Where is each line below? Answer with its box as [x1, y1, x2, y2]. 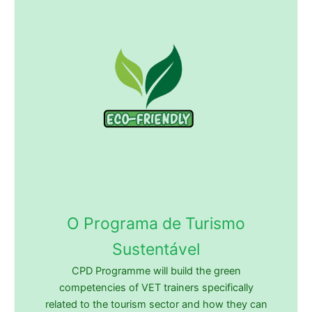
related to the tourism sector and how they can [45, 297, 267, 311]
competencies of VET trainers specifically [58, 281, 253, 294]
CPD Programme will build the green [71, 264, 241, 277]
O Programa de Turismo [67, 213, 245, 233]
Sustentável [112, 239, 200, 259]
